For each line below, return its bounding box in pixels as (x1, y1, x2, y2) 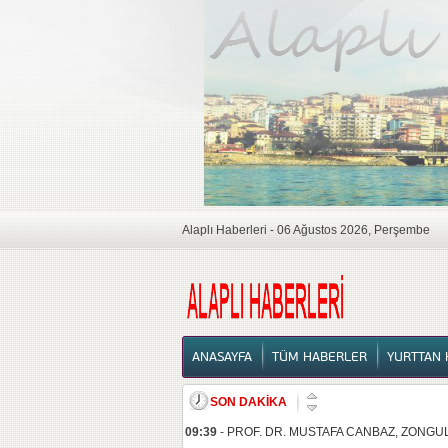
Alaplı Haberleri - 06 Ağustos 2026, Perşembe (182, 223, 430, 237)
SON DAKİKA (210, 395, 287, 409)
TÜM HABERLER (272, 349, 367, 365)
